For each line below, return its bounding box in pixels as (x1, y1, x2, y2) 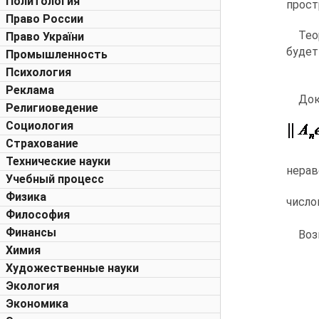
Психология (6, 66, 71, 79)
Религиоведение (6, 101, 98, 115)
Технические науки (6, 155, 110, 168)
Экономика (6, 297, 68, 310)
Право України (6, 30, 84, 43)
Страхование (6, 137, 78, 150)
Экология (6, 279, 59, 293)
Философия (6, 208, 70, 221)
